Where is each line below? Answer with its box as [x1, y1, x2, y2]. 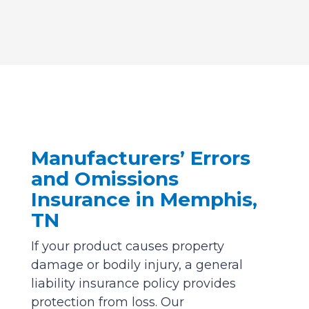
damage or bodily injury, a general [30, 257, 243, 273]
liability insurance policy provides [30, 276, 236, 292]
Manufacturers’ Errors [30, 146, 250, 170]
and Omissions [30, 167, 179, 191]
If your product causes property [30, 239, 224, 255]
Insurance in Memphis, [30, 188, 257, 212]
